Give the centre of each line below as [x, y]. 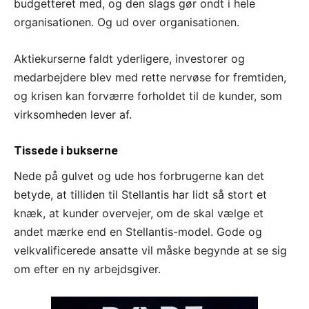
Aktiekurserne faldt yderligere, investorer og [129, 58]
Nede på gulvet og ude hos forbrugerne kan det [139, 176]
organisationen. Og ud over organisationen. [127, 22]
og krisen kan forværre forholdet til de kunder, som [148, 96]
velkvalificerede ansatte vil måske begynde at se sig [150, 250]
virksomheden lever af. [73, 114]
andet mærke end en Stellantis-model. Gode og [138, 231]
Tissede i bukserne [66, 150]
